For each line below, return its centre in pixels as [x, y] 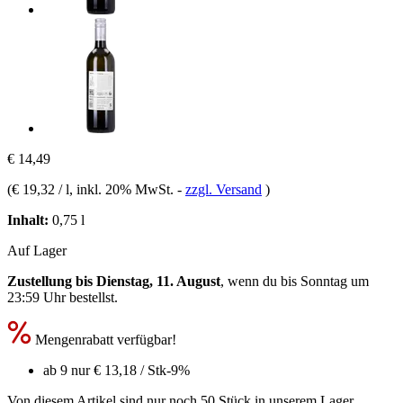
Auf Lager [37, 250]
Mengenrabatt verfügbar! [104, 339]
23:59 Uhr [36, 297]
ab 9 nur [68, 370]
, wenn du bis [260, 281]
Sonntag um [335, 281]
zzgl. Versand [224, 189]
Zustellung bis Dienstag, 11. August [114, 281]
